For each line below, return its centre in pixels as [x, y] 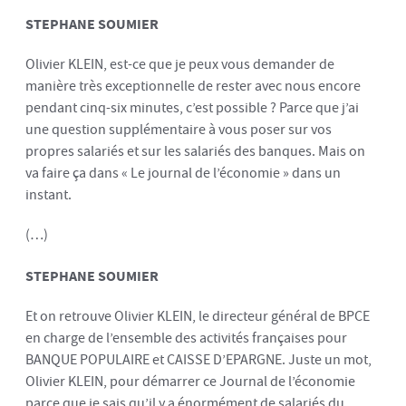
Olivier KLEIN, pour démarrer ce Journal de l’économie [190, 382]
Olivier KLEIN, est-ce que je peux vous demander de [180, 64]
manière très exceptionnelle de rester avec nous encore [193, 86]
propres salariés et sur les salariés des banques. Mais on [195, 151]
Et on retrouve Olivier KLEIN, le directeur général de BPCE [198, 316]
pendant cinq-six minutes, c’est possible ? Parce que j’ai [192, 108]
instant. [48, 195]
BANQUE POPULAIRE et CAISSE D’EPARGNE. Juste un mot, [198, 360]
